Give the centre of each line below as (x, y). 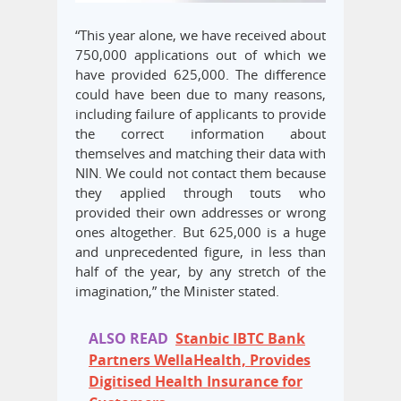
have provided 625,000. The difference (200, 75)
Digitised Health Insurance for (196, 382)
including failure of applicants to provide (200, 114)
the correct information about (200, 134)
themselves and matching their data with (200, 154)
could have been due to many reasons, (200, 94)
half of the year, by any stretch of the (200, 272)
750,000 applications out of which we (200, 55)
